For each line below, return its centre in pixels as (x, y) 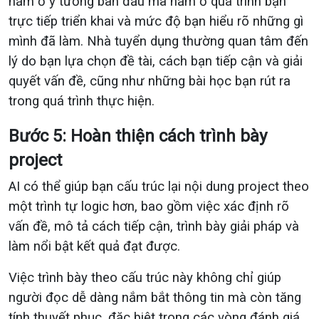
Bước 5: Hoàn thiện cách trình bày (138, 136)
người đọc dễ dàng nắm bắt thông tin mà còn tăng (155, 298)
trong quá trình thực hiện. (82, 101)
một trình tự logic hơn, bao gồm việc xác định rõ (149, 206)
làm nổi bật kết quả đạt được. (94, 246)
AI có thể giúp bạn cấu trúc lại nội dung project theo (159, 187)
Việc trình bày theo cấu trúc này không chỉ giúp (145, 278)
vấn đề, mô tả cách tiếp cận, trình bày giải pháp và (154, 226)
